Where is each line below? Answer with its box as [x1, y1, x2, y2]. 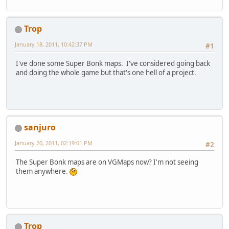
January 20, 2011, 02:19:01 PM [15, 139, 93, 147]
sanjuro [24, 122, 56, 133]
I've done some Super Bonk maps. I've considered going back [16, 59, 210, 68]
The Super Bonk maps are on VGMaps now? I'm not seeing [16, 157, 198, 167]
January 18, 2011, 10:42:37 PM [15, 40, 93, 49]
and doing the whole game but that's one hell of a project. [16, 68, 196, 78]
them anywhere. [16, 167, 70, 176]
